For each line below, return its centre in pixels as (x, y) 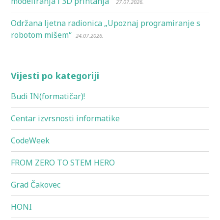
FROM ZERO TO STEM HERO (63, 162)
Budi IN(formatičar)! (48, 96)
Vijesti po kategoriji (55, 75)
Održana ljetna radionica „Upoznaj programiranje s (106, 23)
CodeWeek (30, 140)
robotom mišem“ (41, 35)
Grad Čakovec (36, 184)
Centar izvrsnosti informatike (66, 118)
